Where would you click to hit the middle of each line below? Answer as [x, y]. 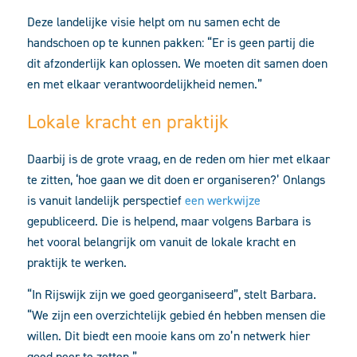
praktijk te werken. [77, 262]
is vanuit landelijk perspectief [106, 200]
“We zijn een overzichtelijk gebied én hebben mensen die [177, 316]
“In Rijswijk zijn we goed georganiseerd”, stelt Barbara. [172, 295]
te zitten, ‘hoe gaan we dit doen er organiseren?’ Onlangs [176, 179]
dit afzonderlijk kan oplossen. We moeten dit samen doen [177, 63]
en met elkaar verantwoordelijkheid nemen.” [145, 84]
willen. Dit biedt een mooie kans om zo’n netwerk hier [169, 336]
